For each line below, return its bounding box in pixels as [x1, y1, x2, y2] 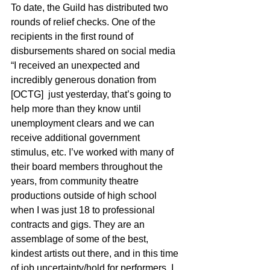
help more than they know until [11, 103, 143, 114]
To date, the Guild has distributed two [11, 2, 171, 13]
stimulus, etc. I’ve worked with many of [11, 146, 176, 157]
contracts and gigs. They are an [11, 219, 147, 230]
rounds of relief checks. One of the [11, 16, 158, 27]
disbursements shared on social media [11, 45, 178, 56]
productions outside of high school [11, 190, 159, 201]
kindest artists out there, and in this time [11, 248, 181, 259]
